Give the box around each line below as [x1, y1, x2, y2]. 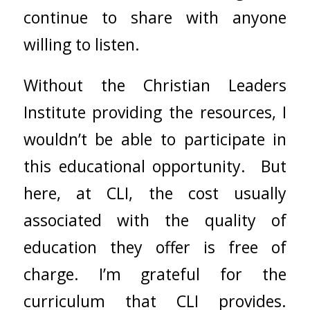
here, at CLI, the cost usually [23, 181, 287, 204]
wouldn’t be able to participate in [23, 127, 287, 150]
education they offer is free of [23, 235, 287, 258]
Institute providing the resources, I [23, 100, 287, 123]
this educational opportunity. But [23, 154, 287, 177]
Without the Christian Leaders [23, 73, 287, 96]
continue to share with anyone [23, 6, 287, 29]
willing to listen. [23, 33, 140, 56]
